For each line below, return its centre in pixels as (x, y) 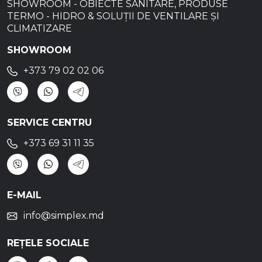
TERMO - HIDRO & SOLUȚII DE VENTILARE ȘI (113, 16)
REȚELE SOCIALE (48, 243)
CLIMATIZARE (39, 29)
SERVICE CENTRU (49, 123)
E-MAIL (24, 195)
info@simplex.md (64, 216)
